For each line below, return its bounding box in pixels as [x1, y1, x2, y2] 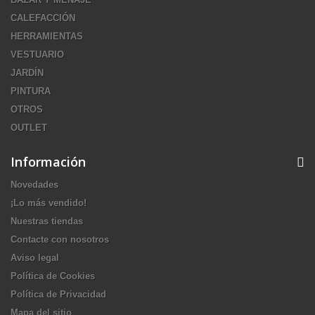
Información [11, 153, 86, 170]
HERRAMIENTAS [11, 31, 83, 41]
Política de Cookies [11, 271, 95, 281]
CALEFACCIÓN [11, 13, 75, 23]
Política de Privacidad [11, 289, 106, 300]
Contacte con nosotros [11, 234, 109, 245]
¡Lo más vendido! [11, 198, 86, 208]
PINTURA [11, 86, 51, 96]
